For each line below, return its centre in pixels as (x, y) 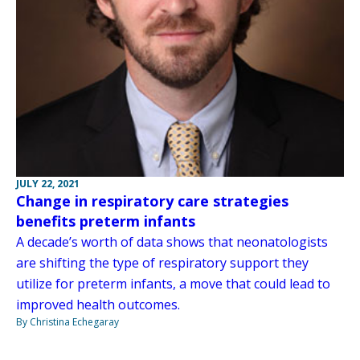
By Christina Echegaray (67, 322)
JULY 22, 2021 (48, 184)
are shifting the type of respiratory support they (162, 263)
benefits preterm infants (106, 221)
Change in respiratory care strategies (152, 201)
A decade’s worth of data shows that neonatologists (172, 242)
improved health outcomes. (98, 305)
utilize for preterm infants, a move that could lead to (173, 284)
